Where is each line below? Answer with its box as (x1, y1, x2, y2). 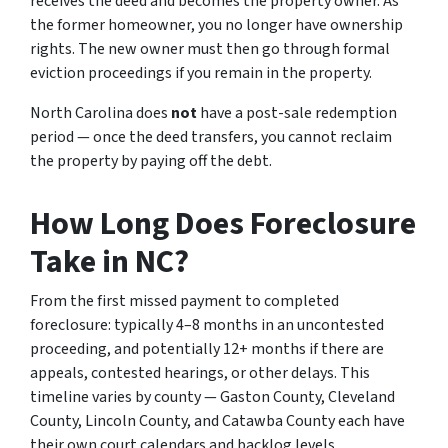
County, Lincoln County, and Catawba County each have (30, 410, 405, 433)
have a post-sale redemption (197, 102, 397, 125)
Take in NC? (30, 239, 189, 286)
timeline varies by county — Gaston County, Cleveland (30, 386, 395, 409)
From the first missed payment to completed (30, 290, 339, 313)
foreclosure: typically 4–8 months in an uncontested (30, 314, 384, 337)
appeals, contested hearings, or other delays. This (30, 362, 370, 385)
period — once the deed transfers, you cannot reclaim (30, 126, 392, 149)
